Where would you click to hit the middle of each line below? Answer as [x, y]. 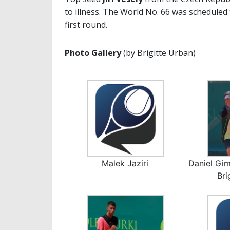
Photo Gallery [93, 53]
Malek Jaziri [125, 164]
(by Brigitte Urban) [158, 53]
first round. [86, 25]
